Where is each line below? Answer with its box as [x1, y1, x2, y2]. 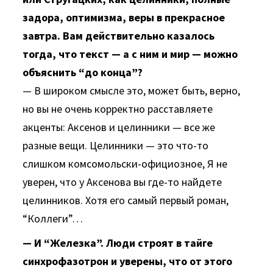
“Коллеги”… [23, 211, 83, 225]
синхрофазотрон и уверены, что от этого [23, 254, 233, 268]
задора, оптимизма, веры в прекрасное [23, 10, 225, 24]
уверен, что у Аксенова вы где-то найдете [23, 175, 222, 189]
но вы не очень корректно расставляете [23, 102, 213, 116]
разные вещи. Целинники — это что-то [23, 138, 209, 152]
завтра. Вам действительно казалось [23, 29, 215, 43]
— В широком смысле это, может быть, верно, [23, 83, 241, 97]
